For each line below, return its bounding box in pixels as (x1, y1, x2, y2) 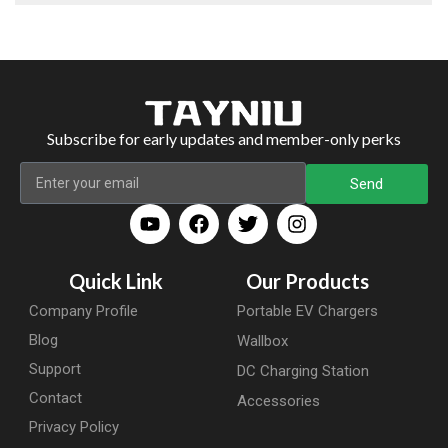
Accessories (237, 392, 321, 411)
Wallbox (237, 332, 289, 351)
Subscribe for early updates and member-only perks (46, 129, 401, 149)
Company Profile (28, 302, 138, 321)
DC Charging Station (237, 362, 370, 381)
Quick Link (68, 269, 163, 294)
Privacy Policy (28, 418, 119, 437)
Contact (28, 389, 82, 408)
